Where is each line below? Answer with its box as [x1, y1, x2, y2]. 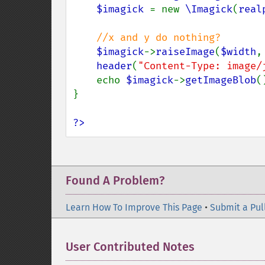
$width [221, 46, 256, 58]
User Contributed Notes [66, 240, 195, 254]
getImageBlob [185, 74, 256, 86]
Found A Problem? [66, 173, 164, 188]
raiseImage [156, 46, 215, 58]
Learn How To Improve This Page [66, 202, 202, 213]
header [96, 60, 132, 72]
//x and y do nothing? [96, 31, 221, 44]
